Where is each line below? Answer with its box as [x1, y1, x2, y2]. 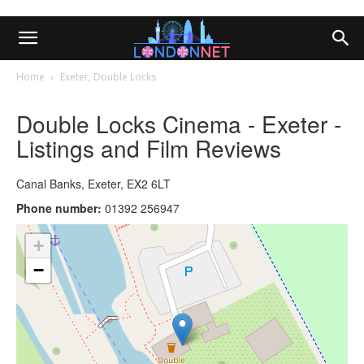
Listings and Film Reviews [16, 131, 281, 164]
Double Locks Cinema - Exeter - [16, 106, 341, 140]
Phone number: [16, 199, 102, 216]
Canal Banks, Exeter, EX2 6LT [16, 175, 171, 192]
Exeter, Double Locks [60, 70, 156, 84]
